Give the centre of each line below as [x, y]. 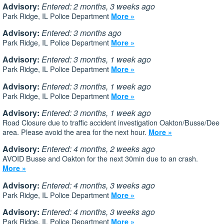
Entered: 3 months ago [81, 32]
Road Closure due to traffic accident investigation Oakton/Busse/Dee [111, 122]
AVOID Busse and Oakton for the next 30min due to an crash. [100, 158]
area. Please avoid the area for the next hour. [75, 132]
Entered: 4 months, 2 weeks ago [98, 149]
